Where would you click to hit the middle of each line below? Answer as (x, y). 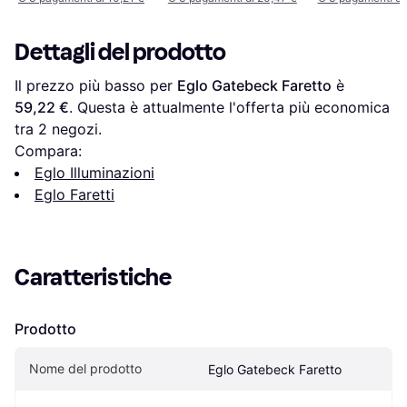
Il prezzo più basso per (96, 86)
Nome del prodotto (85, 369)
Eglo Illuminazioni (94, 173)
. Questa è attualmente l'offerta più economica (229, 108)
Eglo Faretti (74, 195)
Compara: (48, 151)
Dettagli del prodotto (120, 53)
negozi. (74, 129)
